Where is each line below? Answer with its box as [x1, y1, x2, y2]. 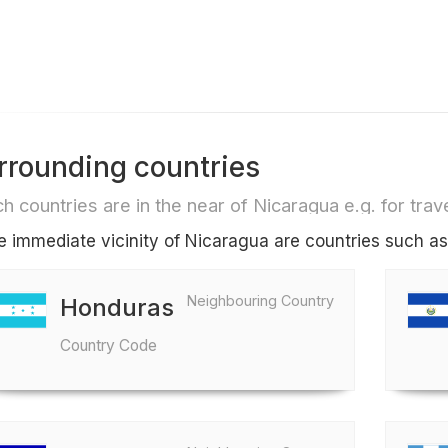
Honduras [59, 293, 174, 322]
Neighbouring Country [187, 292, 335, 309]
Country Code [59, 336, 157, 355]
